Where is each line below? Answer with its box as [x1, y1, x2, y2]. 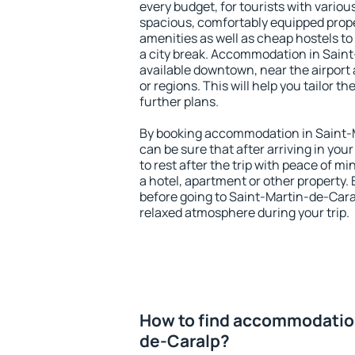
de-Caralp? [139, 330, 230, 352]
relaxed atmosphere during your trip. [139, 204, 349, 221]
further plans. [139, 93, 219, 110]
